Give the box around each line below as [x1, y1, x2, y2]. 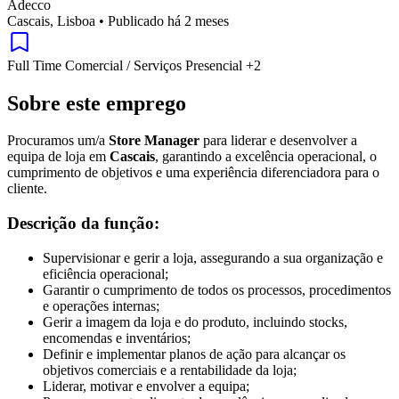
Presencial [185, 57, 246, 73]
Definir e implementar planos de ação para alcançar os [43, 346, 346, 362]
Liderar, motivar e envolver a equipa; [43, 378, 249, 394]
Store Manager [109, 133, 199, 149]
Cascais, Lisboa [7, 12, 95, 28]
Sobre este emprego [7, 91, 186, 115]
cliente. [7, 181, 47, 197]
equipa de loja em [7, 149, 110, 165]
